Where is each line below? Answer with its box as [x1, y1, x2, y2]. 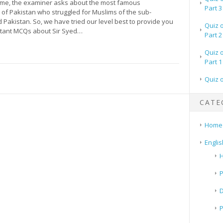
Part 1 [204, 57, 222, 66]
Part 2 [204, 30, 222, 39]
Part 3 [204, 3, 222, 12]
